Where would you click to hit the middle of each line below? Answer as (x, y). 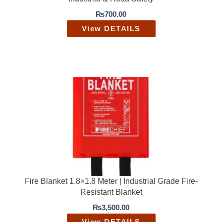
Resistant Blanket (111, 192)
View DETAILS (111, 28)
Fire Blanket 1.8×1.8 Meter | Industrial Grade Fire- (111, 181)
